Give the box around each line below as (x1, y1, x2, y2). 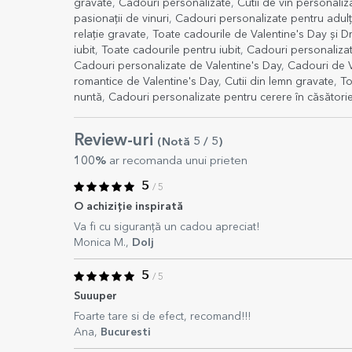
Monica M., (74, 237, 132, 248)
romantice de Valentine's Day (74, 76, 218, 87)
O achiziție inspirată (74, 201, 183, 212)
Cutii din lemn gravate (225, 76, 334, 87)
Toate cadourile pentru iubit (101, 45, 240, 56)
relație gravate (74, 29, 146, 40)
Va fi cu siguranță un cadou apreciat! (74, 222, 259, 233)
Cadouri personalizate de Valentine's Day (74, 60, 281, 71)
